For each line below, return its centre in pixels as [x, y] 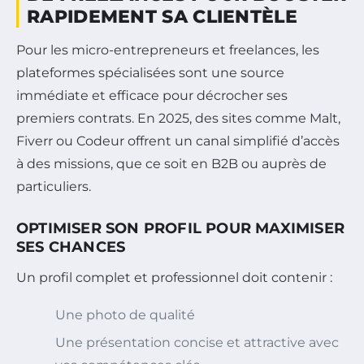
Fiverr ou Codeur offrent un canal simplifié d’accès [178, 141]
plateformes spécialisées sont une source [150, 72]
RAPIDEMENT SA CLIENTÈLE [162, 16]
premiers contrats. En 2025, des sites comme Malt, [178, 118]
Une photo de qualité [125, 314]
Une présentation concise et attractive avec [197, 342]
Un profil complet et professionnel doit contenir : [174, 277]
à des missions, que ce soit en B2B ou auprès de [171, 163]
